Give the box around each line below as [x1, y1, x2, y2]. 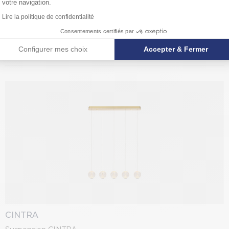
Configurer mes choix [18, 44, 88, 53]
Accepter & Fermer [144, 44, 209, 53]
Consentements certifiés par [60, 28, 134, 35]
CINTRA [5, 210, 38, 220]
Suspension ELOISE [5, 33, 76, 42]
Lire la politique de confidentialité [2, 13, 94, 21]
